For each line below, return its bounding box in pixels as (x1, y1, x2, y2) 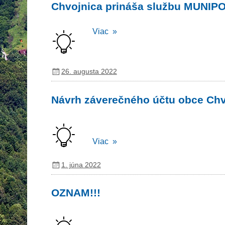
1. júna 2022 (61, 160, 101, 169)
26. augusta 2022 (61, 67, 117, 76)
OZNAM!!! (51, 187, 100, 199)
